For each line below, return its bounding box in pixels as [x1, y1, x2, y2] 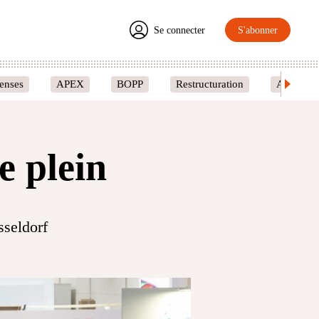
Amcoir [276, 78, 310, 90]
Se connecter [154, 24, 205, 36]
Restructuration [176, 78, 244, 90]
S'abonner [238, 24, 278, 36]
